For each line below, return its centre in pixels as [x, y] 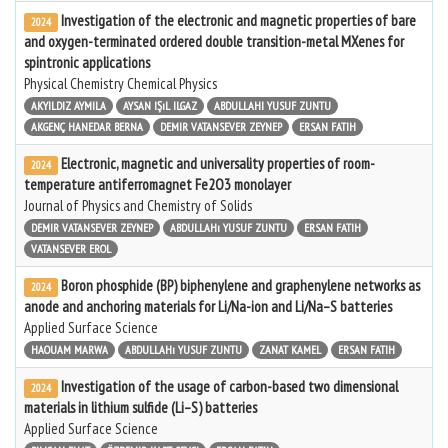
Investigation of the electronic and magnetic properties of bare [238, 20]
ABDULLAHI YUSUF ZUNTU [272, 105]
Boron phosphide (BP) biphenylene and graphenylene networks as [240, 285]
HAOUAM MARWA [69, 349]
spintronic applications [87, 62]
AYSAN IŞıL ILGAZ [160, 105]
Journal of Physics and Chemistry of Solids [138, 205]
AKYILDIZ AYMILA [68, 105]
